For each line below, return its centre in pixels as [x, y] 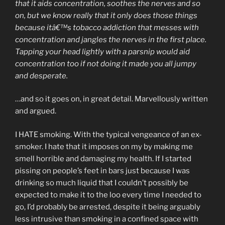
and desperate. [41, 76]
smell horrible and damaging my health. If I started [103, 158]
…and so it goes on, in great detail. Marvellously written [111, 99]
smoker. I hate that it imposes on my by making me [104, 146]
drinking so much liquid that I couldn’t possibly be [102, 183]
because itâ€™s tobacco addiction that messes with [107, 27]
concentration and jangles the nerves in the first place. [111, 39]
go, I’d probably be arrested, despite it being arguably [108, 207]
